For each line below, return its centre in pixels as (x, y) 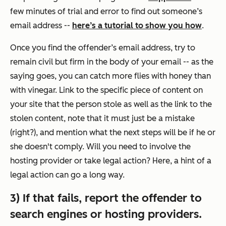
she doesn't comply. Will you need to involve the (100, 146)
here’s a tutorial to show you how (137, 25)
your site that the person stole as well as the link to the (111, 104)
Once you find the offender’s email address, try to (103, 47)
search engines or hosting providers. (106, 214)
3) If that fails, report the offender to (106, 198)
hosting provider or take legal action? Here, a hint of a (111, 160)
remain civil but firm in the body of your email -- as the (112, 62)
